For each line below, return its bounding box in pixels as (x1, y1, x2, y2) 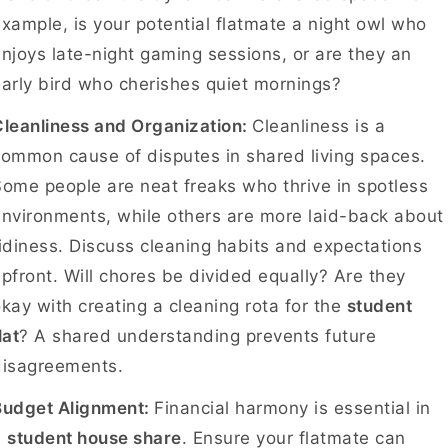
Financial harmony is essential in (154, 398, 431, 418)
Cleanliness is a (252, 116, 385, 136)
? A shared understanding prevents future (19, 326, 376, 346)
